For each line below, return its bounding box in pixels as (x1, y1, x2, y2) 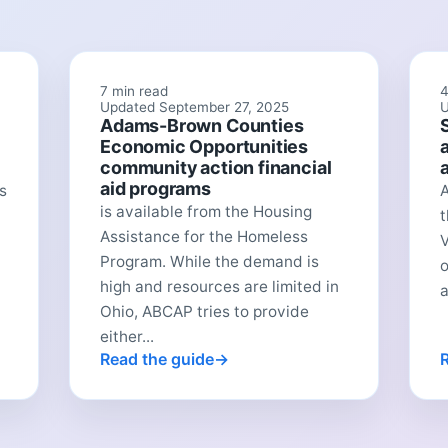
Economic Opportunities (100, 135, 309, 157)
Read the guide (100, 348, 215, 369)
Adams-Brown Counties (100, 114, 304, 136)
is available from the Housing (100, 201, 313, 221)
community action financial (100, 156, 332, 178)
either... (100, 326, 155, 346)
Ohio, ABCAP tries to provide (100, 301, 310, 321)
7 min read (100, 82, 169, 99)
